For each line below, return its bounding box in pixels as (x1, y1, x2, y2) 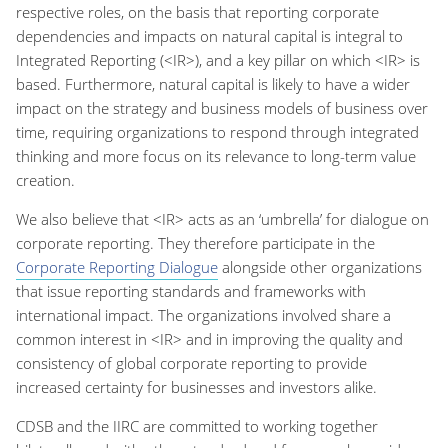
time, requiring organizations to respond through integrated (16, 122, 419, 142)
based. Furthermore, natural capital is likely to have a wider (16, 74, 410, 94)
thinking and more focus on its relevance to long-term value (16, 146, 416, 166)
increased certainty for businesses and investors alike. (16, 377, 377, 397)
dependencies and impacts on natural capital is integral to (16, 26, 403, 46)
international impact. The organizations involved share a (16, 305, 391, 325)
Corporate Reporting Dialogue (16, 257, 218, 277)
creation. (16, 170, 75, 190)
